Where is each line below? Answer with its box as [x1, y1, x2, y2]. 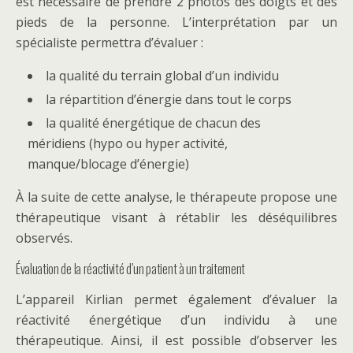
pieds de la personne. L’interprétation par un [16, 13, 337, 31]
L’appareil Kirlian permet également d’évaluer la [16, 291, 337, 309]
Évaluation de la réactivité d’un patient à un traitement [16, 259, 246, 279]
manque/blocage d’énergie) [28, 155, 189, 173]
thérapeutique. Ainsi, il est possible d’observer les [16, 332, 337, 350]
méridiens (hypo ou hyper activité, [28, 135, 228, 153]
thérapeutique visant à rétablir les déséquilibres [16, 209, 337, 227]
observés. [16, 229, 72, 247]
